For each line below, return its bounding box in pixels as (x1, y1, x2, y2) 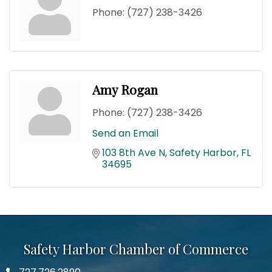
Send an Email (92, 126, 158, 140)
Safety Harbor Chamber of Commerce (24, 239, 248, 258)
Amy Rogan (92, 80, 158, 98)
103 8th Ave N (102, 145, 165, 160)
